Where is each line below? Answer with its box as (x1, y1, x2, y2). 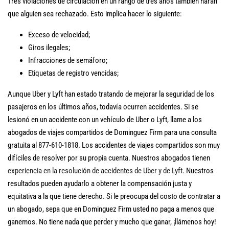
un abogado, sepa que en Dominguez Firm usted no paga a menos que (8, 204, 214, 214)
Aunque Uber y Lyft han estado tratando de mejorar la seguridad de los (8, 89, 214, 99)
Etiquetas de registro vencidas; (28, 68, 119, 78)
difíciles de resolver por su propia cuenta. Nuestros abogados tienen (8, 153, 210, 163)
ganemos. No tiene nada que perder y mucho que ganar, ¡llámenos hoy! (8, 217, 216, 226)
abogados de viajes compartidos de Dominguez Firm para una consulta (8, 128, 217, 137)
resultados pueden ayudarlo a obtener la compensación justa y (8, 179, 192, 188)
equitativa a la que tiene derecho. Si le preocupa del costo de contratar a (8, 192, 220, 201)
